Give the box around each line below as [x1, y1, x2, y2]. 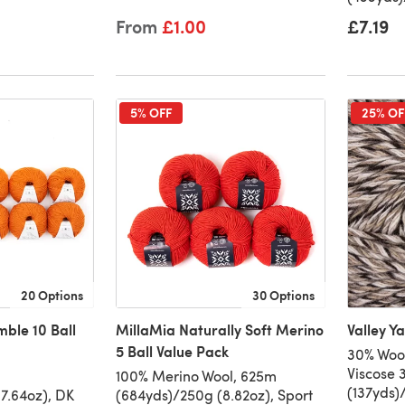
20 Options [20, 286, 83, 305]
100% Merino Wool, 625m [115, 366, 277, 386]
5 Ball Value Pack [115, 341, 229, 363]
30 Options [251, 286, 315, 305]
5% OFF [129, 103, 172, 122]
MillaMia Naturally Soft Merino [115, 319, 324, 341]
